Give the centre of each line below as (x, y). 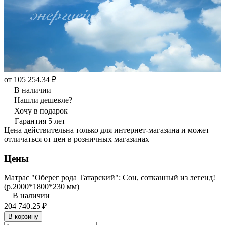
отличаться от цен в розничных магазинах (77, 139)
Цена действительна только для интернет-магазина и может (107, 130)
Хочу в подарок (41, 110)
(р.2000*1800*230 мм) (42, 187)
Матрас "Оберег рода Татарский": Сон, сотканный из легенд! (110, 178)
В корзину (23, 217)
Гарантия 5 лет (40, 121)
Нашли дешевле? (43, 100)
